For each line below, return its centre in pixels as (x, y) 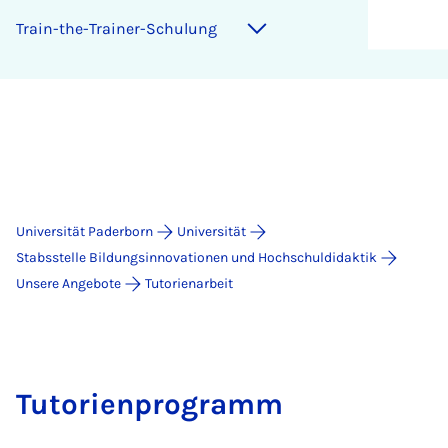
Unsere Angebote (68, 283)
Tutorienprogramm (149, 404)
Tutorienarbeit (189, 283)
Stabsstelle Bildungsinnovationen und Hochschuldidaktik (196, 257)
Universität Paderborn (84, 231)
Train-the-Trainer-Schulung (116, 28)
